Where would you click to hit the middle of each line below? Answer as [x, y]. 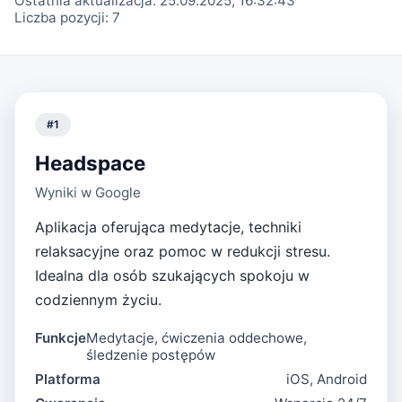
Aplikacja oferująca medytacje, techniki [169, 227]
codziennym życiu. [99, 299]
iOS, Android [326, 379]
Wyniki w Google [88, 192]
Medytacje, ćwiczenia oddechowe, [197, 337]
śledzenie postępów [151, 354]
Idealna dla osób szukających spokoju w [173, 275]
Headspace [91, 162]
